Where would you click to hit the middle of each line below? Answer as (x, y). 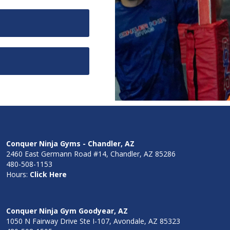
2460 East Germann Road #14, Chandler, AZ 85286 (91, 154)
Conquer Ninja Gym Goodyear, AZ (67, 210)
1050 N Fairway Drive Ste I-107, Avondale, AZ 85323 (93, 221)
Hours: (18, 174)
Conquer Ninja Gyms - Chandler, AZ (70, 143)
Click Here (48, 174)
